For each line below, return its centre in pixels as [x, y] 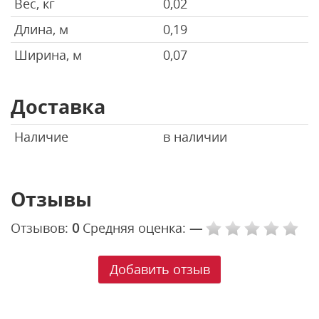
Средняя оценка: [136, 228]
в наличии [195, 136]
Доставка [58, 106]
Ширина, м [48, 54]
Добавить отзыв [159, 270]
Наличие [41, 136]
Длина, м [41, 29]
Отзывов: [41, 228]
